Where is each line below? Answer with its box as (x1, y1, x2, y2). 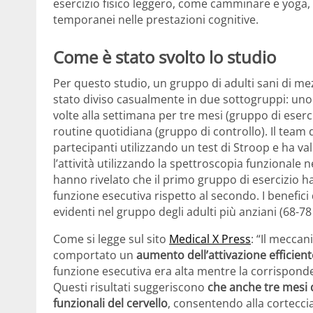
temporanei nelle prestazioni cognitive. (53, 11, 259, 27)
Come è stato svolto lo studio (53, 45, 276, 68)
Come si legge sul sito (53, 231, 169, 247)
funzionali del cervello (53, 296, 168, 312)
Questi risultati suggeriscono (53, 279, 208, 296)
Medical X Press (169, 231, 251, 247)
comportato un (53, 247, 136, 263)
